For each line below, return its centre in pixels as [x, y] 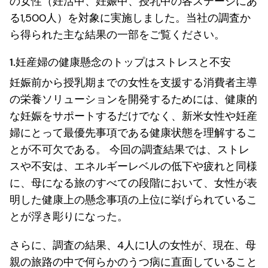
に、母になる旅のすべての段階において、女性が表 [133, 183]
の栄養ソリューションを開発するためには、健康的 [133, 99]
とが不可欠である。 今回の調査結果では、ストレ [130, 149]
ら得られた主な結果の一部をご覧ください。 [117, 34]
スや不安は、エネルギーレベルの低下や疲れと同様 [133, 166]
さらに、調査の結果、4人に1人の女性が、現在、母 [133, 245]
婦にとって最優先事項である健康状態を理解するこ [133, 133]
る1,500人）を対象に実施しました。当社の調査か [130, 18]
